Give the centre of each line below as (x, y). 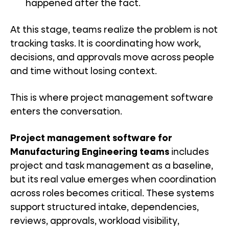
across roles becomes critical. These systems (112, 194)
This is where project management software (112, 98)
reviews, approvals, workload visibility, (95, 221)
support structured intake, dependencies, (105, 208)
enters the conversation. (66, 112)
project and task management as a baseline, (112, 166)
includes (189, 152)
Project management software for (91, 139)
